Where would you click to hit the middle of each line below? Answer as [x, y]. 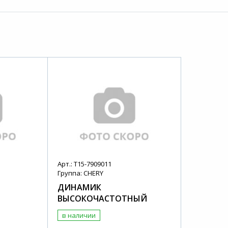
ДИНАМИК [80, 188]
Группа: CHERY [81, 173]
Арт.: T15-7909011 [85, 164]
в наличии [79, 216]
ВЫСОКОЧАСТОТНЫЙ [103, 199]
